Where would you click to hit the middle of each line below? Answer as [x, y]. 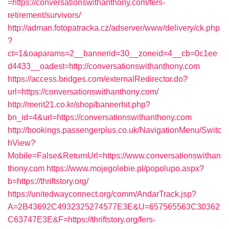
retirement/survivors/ [44, 15]
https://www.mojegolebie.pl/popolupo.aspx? [125, 168]
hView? [21, 143]
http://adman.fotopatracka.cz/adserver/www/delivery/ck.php [114, 28]
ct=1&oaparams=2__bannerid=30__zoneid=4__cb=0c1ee [112, 53]
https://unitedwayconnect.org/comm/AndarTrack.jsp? [102, 194]
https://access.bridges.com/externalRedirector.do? [98, 79]
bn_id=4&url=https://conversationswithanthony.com [100, 117]
